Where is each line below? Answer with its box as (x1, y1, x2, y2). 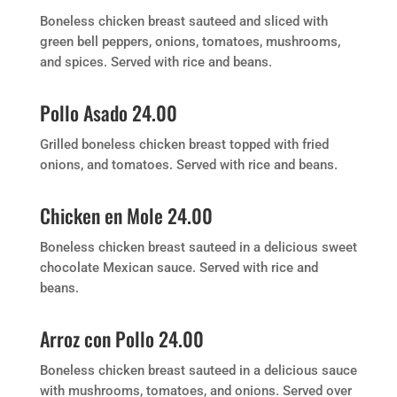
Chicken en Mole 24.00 (39, 201, 213, 230)
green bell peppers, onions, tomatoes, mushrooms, (39, 34, 340, 50)
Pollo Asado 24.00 (39, 98, 177, 127)
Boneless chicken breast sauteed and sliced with (39, 13, 328, 29)
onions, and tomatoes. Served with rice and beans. (39, 157, 338, 173)
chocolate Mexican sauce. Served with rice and (39, 260, 318, 276)
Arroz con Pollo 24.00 (39, 324, 204, 353)
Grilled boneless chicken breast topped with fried (39, 136, 329, 152)
